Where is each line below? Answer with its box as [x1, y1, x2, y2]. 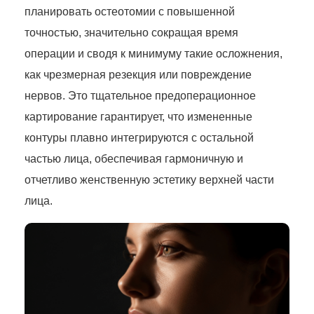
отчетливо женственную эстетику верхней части [25, 174, 274, 186]
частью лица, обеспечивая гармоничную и [25, 153, 243, 165]
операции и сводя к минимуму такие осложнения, [25, 48, 282, 60]
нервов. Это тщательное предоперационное [25, 90, 256, 102]
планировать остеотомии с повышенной [25, 6, 235, 18]
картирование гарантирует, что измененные [25, 111, 252, 123]
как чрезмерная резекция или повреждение [25, 69, 252, 81]
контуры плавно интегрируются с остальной [25, 132, 254, 144]
